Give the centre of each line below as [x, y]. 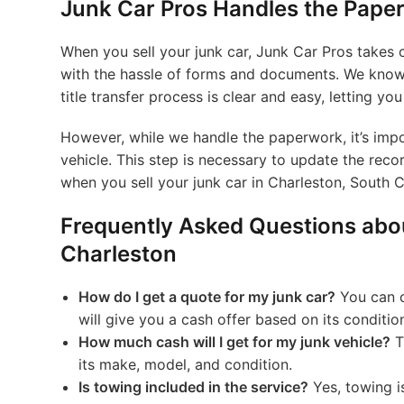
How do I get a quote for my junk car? [207, 297]
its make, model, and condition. [186, 364]
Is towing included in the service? [194, 387]
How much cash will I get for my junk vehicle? [235, 342]
